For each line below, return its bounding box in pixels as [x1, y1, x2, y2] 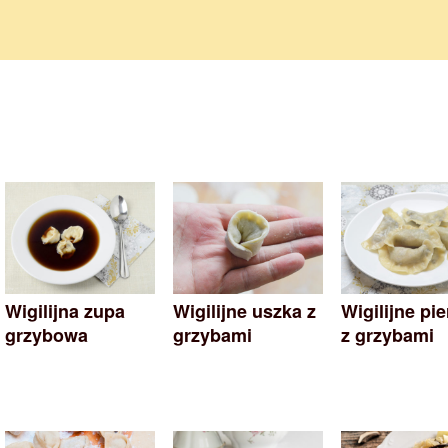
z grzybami [341, 321, 434, 348]
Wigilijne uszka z [173, 297, 316, 324]
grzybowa [5, 321, 88, 348]
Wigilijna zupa [5, 297, 125, 324]
